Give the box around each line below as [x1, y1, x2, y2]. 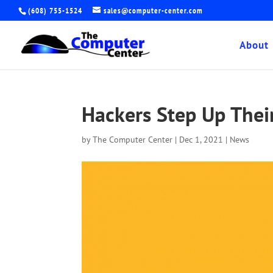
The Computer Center [93, 134, 173, 145]
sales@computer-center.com [104, 5, 203, 16]
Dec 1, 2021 [179, 134, 224, 145]
